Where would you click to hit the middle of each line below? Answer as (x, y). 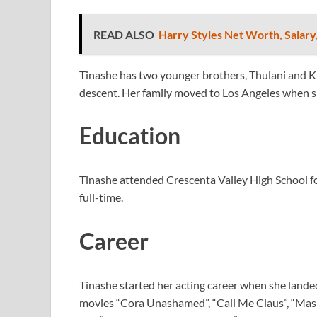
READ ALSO (124, 34)
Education (130, 136)
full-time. (101, 197)
